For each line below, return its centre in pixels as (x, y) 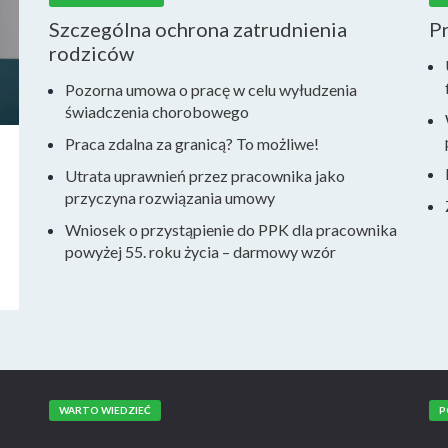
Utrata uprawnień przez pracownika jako (205, 175)
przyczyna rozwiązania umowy (170, 197)
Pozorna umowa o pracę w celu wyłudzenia (211, 89)
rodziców (91, 53)
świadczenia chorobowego (157, 111)
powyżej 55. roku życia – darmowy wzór (200, 251)
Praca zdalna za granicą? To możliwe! (192, 143)
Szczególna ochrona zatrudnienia (198, 29)
